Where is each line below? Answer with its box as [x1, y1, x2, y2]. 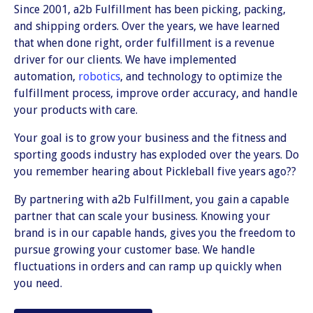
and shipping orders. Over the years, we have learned [14, 19, 280, 33]
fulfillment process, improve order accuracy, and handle [14, 86, 298, 100]
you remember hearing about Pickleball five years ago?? [14, 164, 296, 178]
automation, [14, 69, 78, 83]
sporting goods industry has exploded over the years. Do [14, 147, 299, 161]
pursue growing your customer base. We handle [14, 242, 255, 256]
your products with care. [14, 103, 138, 117]
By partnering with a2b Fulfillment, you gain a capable [14, 192, 289, 206]
